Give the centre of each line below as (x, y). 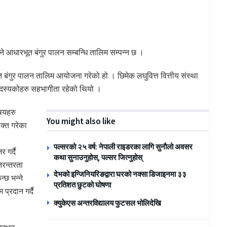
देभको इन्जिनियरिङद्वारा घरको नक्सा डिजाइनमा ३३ (120, 174)
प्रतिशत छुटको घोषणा (83, 185)
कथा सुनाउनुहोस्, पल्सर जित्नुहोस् (98, 158)
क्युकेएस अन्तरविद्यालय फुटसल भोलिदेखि (108, 203)
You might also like (81, 121)
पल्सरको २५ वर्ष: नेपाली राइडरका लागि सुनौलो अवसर (123, 147)
